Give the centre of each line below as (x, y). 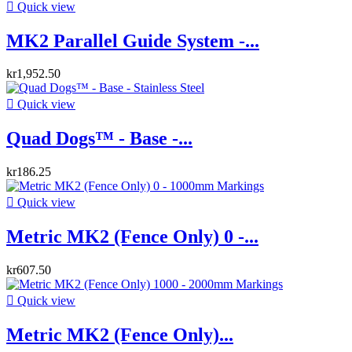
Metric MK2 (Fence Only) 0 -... (132, 237)
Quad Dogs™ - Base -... (99, 139)
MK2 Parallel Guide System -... (133, 40)
